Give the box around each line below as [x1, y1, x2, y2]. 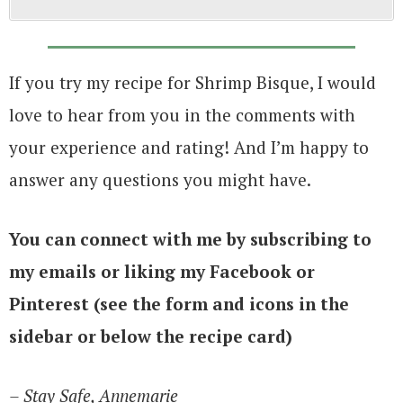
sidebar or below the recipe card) [9, 325, 292, 348]
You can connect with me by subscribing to [9, 228, 372, 251]
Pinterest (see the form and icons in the [9, 292, 349, 316]
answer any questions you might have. [9, 168, 311, 192]
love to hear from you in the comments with [9, 103, 355, 127]
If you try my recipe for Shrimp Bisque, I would [9, 71, 376, 94]
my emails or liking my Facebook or [9, 260, 315, 283]
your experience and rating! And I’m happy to [9, 136, 369, 159]
